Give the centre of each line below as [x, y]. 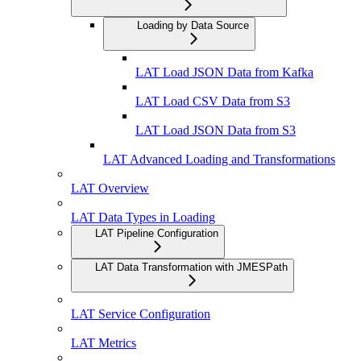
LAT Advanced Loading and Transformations [219, 160]
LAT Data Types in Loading [143, 218]
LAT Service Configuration [141, 314]
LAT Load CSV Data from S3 [213, 102]
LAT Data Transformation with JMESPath [191, 268]
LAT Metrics [104, 343]
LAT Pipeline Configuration [157, 234]
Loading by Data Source [193, 26]
